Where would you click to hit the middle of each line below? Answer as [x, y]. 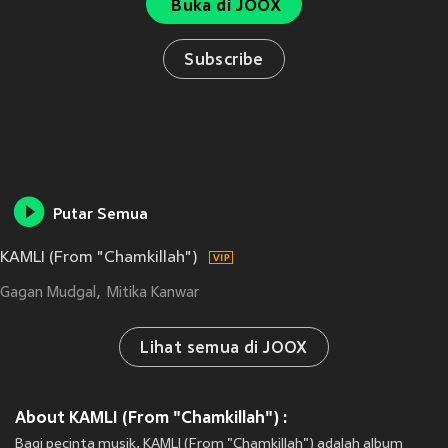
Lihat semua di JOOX [224, 349]
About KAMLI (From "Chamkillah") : [151, 418]
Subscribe [224, 61]
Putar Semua [100, 216]
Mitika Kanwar [152, 293]
